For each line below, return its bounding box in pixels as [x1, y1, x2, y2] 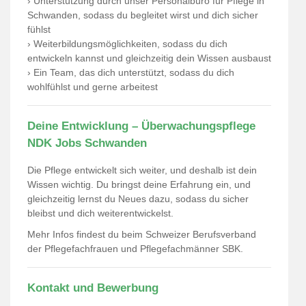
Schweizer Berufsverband [145, 229, 256, 240]
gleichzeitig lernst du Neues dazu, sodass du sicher [27, 193, 249, 204]
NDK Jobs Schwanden [27, 137, 147, 150]
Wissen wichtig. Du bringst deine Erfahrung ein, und [27, 179, 251, 190]
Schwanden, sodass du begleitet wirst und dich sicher [27, 10, 258, 20]
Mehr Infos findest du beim [27, 229, 145, 240]
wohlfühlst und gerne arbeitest [27, 81, 158, 92]
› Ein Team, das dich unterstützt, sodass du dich [27, 67, 234, 78]
